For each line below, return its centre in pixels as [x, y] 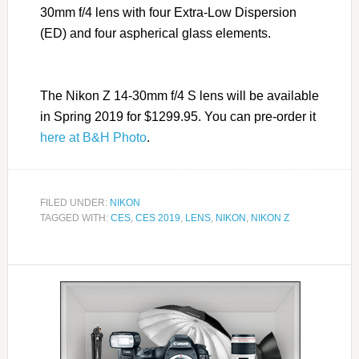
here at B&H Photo [93, 138]
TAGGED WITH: [75, 218]
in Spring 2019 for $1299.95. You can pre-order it [177, 117]
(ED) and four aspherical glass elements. [155, 34]
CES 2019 [157, 218]
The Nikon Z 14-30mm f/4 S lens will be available [179, 96]
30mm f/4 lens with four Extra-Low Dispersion [168, 13]
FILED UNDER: [75, 203]
